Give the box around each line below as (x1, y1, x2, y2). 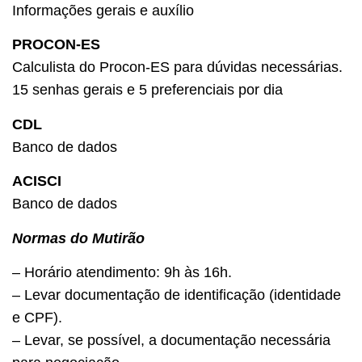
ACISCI (12, 173, 61, 190)
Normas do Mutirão (12, 229, 145, 246)
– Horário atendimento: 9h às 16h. (12, 263, 232, 280)
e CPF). (12, 309, 62, 326)
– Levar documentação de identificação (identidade (12, 286, 341, 303)
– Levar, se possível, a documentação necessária (12, 331, 330, 348)
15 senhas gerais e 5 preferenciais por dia (12, 82, 283, 99)
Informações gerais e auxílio (12, 2, 194, 19)
